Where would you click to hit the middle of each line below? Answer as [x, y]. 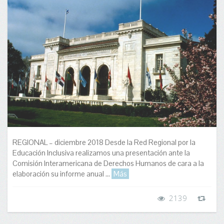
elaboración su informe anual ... [62, 174]
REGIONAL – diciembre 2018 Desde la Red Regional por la [104, 142]
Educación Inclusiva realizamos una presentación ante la [101, 153]
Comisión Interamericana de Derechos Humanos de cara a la [108, 163]
